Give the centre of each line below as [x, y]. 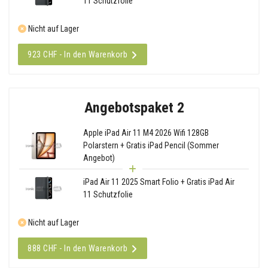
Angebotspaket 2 [134, 107]
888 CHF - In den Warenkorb [77, 248]
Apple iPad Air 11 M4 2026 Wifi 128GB [146, 133]
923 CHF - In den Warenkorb [77, 54]
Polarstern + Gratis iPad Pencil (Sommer [151, 145]
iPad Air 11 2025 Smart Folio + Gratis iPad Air [159, 182]
